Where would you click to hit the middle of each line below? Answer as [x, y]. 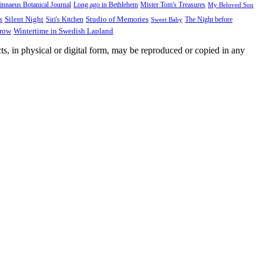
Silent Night [24, 19]
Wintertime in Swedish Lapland [63, 31]
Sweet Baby [167, 19]
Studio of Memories [117, 19]
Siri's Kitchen [65, 19]
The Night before [209, 19]
